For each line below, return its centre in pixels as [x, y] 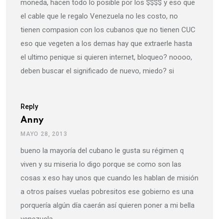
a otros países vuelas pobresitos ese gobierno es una [107, 192]
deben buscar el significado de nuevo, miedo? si [97, 71]
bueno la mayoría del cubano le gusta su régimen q [102, 151]
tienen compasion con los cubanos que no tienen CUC [108, 30]
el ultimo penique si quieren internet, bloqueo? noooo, [106, 57]
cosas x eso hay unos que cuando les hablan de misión [109, 178]
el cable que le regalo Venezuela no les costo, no [99, 16]
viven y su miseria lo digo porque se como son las [101, 164]
